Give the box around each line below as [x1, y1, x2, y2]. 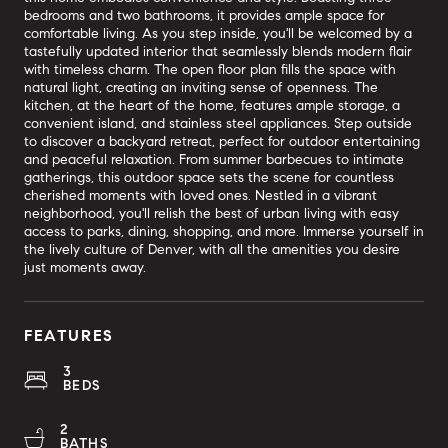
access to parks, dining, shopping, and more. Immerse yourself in [24, 223, 424, 240]
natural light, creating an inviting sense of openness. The [24, 79, 378, 96]
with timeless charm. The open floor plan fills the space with [24, 61, 396, 78]
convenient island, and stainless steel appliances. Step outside [24, 115, 412, 132]
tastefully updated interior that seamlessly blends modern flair [24, 43, 412, 60]
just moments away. [24, 259, 146, 276]
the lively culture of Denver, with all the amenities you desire [24, 241, 400, 258]
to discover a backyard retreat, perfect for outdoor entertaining [24, 133, 420, 150]
